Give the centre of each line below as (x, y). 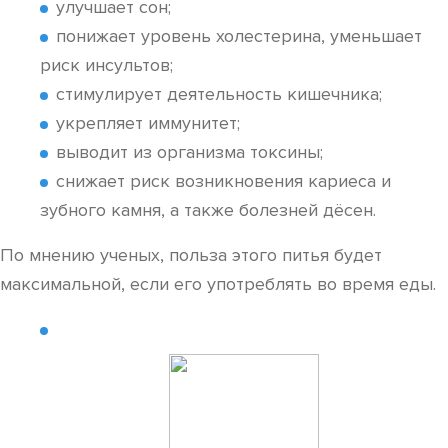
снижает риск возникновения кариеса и (223, 181)
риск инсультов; (106, 65)
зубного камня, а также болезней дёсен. (208, 210)
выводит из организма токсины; (189, 152)
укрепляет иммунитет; (148, 123)
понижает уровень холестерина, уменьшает (239, 36)
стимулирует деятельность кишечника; (219, 94)
